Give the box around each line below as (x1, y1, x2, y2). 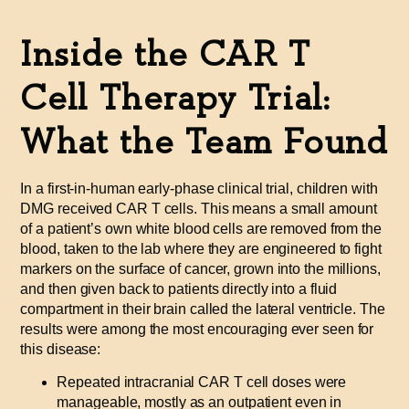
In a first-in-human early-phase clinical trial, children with (20, 180, 378, 196)
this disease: (20, 341, 101, 357)
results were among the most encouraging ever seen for (20, 320, 374, 337)
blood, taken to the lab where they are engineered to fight (20, 240, 382, 257)
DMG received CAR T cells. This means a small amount (20, 200, 377, 216)
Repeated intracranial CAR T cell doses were (57, 373, 347, 390)
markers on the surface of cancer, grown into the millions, (20, 260, 381, 277)
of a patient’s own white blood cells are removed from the (20, 220, 382, 236)
